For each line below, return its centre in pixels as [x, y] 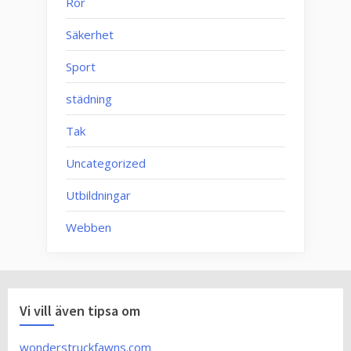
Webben [89, 227]
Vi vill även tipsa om [80, 310]
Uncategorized [106, 163]
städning [89, 98]
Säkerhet [90, 34]
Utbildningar [98, 195]
